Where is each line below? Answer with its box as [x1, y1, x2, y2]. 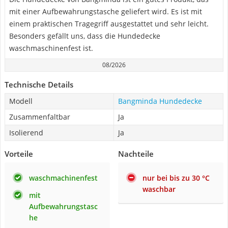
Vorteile [5, 149, 33, 159]
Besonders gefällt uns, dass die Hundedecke [9, 31, 160, 41]
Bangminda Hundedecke [118, 96, 202, 106]
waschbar [142, 184, 176, 194]
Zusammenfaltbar [9, 112, 70, 122]
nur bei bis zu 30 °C [142, 173, 210, 183]
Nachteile [118, 149, 154, 159]
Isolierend [9, 128, 43, 137]
